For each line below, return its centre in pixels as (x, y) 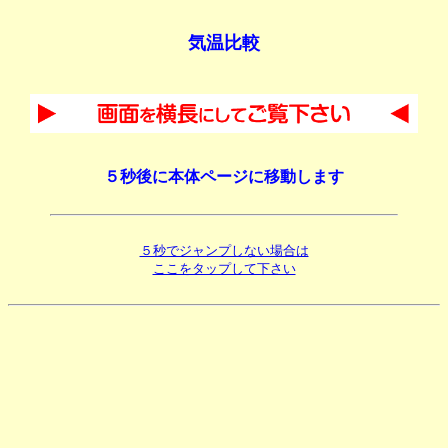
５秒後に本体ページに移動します (224, 177)
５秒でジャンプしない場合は (224, 251)
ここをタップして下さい (224, 269)
